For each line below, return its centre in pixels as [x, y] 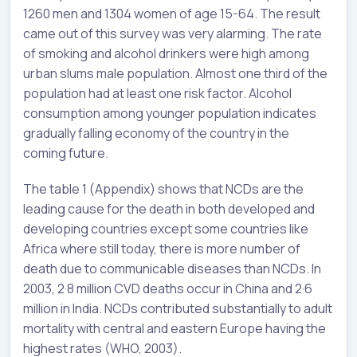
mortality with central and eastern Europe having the [175, 328]
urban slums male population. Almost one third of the [175, 73]
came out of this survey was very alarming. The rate [173, 33]
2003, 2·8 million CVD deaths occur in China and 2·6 [168, 288]
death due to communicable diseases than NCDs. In [172, 268]
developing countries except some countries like [166, 228]
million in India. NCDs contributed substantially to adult [178, 308]
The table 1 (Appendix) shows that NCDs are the [163, 188]
